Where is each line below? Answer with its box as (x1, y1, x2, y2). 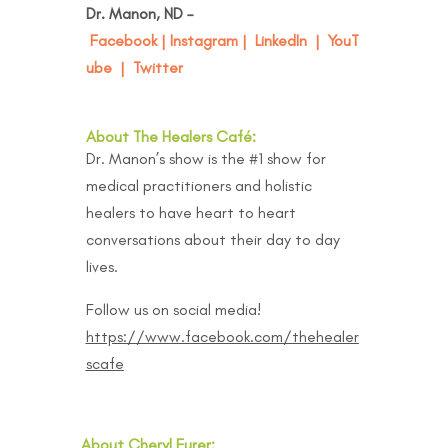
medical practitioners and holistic (85, 175, 312, 195)
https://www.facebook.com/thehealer (85, 326, 359, 346)
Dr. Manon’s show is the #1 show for (85, 148, 326, 168)
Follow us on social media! (85, 299, 261, 319)
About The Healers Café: (85, 126, 256, 146)
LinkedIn (254, 30, 307, 50)
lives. (85, 256, 118, 276)
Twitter (132, 57, 183, 77)
